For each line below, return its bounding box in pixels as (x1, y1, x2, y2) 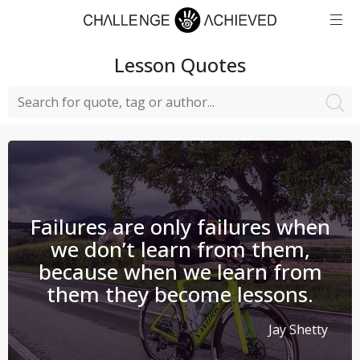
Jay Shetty (268, 321, 328, 338)
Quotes (176, 51, 246, 78)
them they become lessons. (47, 280, 313, 309)
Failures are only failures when (30, 212, 330, 241)
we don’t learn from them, (50, 235, 310, 264)
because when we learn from (38, 257, 322, 286)
